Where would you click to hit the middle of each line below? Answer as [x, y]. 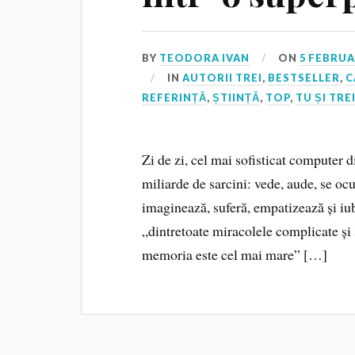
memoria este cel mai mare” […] [235, 255]
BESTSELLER [304, 78]
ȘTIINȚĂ [237, 98]
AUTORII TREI [223, 78]
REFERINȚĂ [175, 98]
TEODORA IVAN [205, 58]
